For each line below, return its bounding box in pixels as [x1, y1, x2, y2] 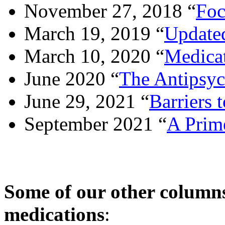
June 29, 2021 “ [24, 90, 149, 112]
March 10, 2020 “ [24, 45, 164, 67]
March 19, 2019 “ [24, 22, 164, 44]
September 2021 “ [24, 113, 167, 135]
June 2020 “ [24, 67, 119, 89]
